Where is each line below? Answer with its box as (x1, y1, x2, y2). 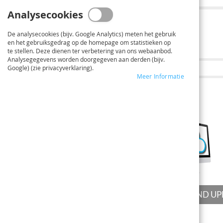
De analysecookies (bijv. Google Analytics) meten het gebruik (7, 30, 176, 38)
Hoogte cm (136, 40, 170, 49)
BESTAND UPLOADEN (63, 89, 182, 104)
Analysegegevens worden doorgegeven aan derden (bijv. (7, 55, 165, 63)
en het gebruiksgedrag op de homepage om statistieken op (7, 38, 171, 46)
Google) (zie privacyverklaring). (7, 64, 94, 72)
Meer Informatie (136, 72, 184, 80)
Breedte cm (52, 40, 87, 49)
